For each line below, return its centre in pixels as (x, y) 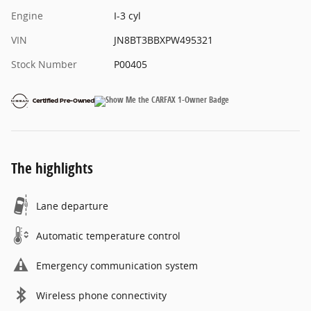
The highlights (52, 168)
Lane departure (72, 206)
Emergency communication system (117, 266)
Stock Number (44, 65)
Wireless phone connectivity (101, 296)
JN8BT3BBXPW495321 (163, 40)
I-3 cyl (127, 16)
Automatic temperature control (108, 236)
